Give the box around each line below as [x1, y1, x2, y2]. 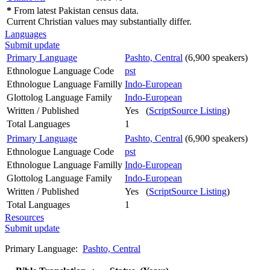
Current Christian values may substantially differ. [7, 16, 192, 27]
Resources [5, 212, 44, 222]
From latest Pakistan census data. [11, 5, 139, 16]
